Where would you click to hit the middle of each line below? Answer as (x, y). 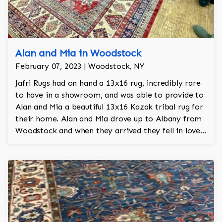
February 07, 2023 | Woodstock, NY (80, 66)
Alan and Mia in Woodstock (78, 53)
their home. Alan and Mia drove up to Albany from (109, 119)
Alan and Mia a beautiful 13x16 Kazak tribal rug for (109, 107)
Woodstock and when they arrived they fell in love (108, 131)
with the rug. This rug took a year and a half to (102, 143)
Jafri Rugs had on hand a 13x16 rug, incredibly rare (108, 83)
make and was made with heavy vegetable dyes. (104, 155)
